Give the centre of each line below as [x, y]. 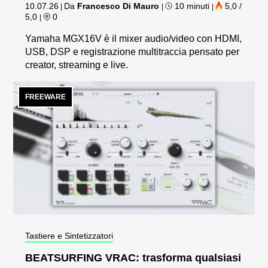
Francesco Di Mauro [118, 6]
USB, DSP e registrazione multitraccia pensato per [133, 52]
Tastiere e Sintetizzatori [69, 236]
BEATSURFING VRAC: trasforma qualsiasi [133, 258]
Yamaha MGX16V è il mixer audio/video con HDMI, [134, 39]
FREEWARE [46, 97]
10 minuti [192, 6]
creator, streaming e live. [77, 65]
